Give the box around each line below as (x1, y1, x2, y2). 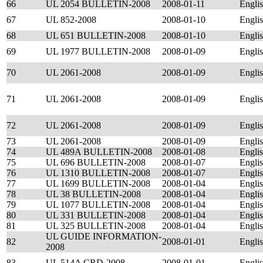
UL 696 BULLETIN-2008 (46, 157, 146, 167)
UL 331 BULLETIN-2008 (46, 210, 146, 220)
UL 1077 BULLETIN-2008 (46, 200, 150, 210)
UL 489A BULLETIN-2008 (46, 147, 152, 157)
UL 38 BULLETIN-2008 (46, 189, 141, 199)
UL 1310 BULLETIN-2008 (46, 168, 150, 178)
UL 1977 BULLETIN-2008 (46, 46, 150, 56)
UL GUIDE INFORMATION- (46, 231, 161, 241)
